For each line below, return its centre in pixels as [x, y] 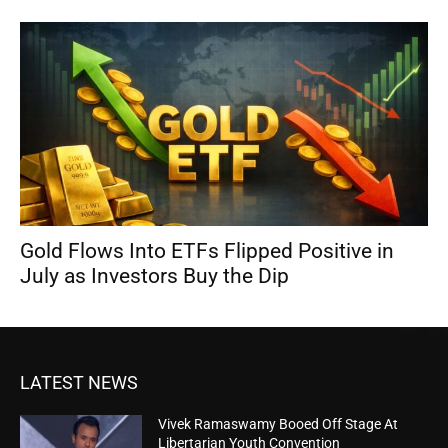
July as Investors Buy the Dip [154, 276]
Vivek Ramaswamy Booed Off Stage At [278, 424]
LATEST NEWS [79, 383]
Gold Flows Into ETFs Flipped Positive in [207, 251]
